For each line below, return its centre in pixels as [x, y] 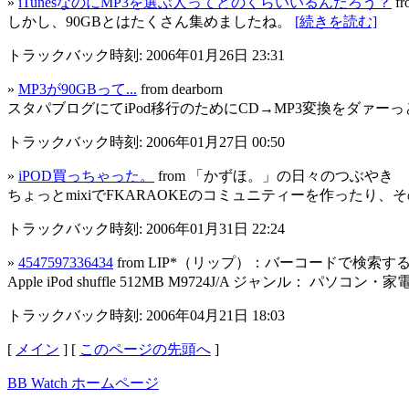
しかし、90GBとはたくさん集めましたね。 [151, 22]
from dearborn [180, 89]
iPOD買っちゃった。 [86, 176]
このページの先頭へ [145, 350]
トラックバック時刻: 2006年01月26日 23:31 [146, 56]
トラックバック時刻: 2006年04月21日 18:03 [146, 316]
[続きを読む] [336, 22]
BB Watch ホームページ [83, 383]
